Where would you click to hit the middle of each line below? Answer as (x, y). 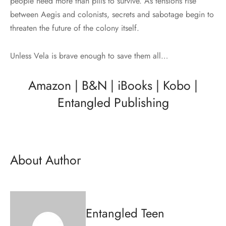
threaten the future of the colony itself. (75, 28)
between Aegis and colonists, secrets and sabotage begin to (112, 15)
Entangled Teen (125, 213)
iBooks (135, 86)
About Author (46, 160)
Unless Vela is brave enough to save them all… (89, 56)
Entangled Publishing (113, 103)
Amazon (50, 86)
